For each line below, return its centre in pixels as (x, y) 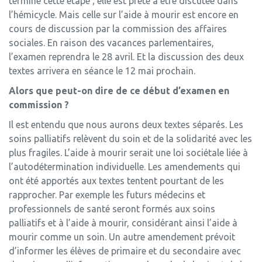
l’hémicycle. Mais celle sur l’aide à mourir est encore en (124, 15)
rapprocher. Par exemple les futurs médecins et (107, 195)
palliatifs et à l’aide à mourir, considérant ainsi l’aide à (123, 223)
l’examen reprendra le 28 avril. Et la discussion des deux (126, 57)
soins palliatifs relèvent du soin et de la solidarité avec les (130, 139)
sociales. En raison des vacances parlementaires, (111, 43)
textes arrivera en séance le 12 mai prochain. (102, 71)
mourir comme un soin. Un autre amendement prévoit (122, 237)
